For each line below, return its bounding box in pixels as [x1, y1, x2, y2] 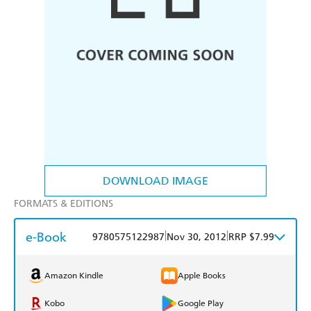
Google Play [178, 299, 224, 309]
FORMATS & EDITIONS [14, 198, 113, 210]
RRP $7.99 [228, 231, 274, 244]
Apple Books [178, 271, 226, 281]
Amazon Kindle [44, 271, 103, 281]
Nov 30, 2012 [167, 231, 226, 244]
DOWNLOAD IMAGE [103, 174, 208, 188]
